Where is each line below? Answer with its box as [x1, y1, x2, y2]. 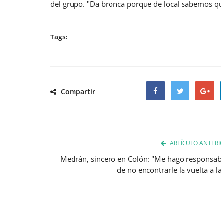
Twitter [171, 104, 194, 114]
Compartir [59, 86, 95, 96]
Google [195, 104, 220, 114]
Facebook [146, 104, 179, 114]
